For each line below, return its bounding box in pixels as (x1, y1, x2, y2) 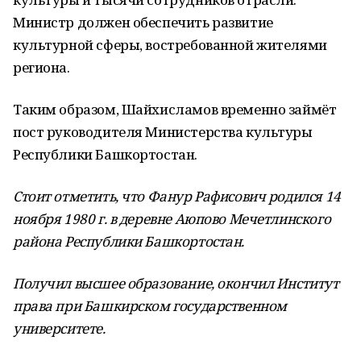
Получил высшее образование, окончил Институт (13, 274, 339, 293)
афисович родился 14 (201, 187, 341, 205)
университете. (13, 319, 106, 338)
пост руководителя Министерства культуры (13, 122, 313, 141)
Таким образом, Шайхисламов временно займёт (13, 100, 337, 118)
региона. (13, 58, 70, 77)
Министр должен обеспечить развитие (13, 13, 273, 31)
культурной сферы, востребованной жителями (13, 35, 327, 54)
